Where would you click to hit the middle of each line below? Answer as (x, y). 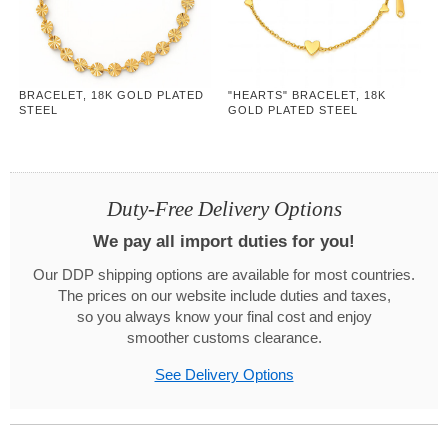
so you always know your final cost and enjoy (224, 317)
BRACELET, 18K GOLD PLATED (111, 95)
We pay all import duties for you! (224, 242)
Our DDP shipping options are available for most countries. (224, 275)
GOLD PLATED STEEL (293, 110)
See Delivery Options (224, 375)
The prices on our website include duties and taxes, (224, 296)
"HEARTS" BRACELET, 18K (307, 95)
